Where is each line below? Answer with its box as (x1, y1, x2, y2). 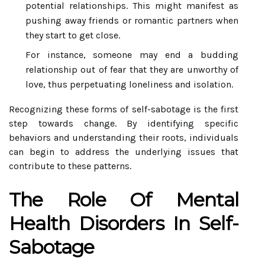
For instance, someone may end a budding (25, 49, 238, 60)
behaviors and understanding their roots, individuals (9, 132, 238, 143)
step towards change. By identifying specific (9, 118, 238, 129)
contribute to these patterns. (9, 160, 131, 172)
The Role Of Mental (9, 188, 238, 211)
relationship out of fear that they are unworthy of (25, 64, 238, 75)
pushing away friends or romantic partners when (25, 15, 238, 26)
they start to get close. (25, 30, 120, 41)
